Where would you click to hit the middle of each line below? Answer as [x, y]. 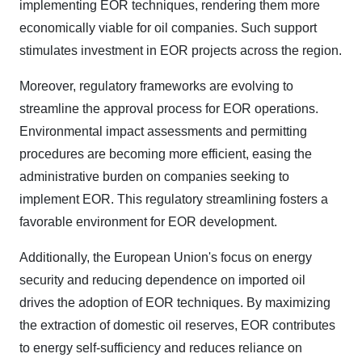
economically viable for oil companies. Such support [168, 28]
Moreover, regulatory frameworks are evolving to [156, 86]
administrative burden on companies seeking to [154, 177]
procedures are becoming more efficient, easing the [166, 154]
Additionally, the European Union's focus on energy [166, 257]
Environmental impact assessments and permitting [163, 131]
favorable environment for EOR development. [148, 222]
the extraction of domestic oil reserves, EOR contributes [177, 325]
